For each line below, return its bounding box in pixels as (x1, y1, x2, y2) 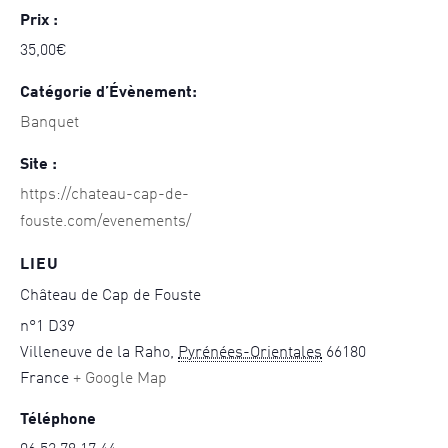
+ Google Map (73, 371, 167, 388)
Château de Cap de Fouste (20, 288, 201, 305)
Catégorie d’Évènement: (20, 85, 197, 102)
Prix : (20, 13, 58, 30)
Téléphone (20, 412, 96, 429)
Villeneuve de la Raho (20, 345, 170, 362)
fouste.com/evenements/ (20, 214, 191, 231)
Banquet (20, 115, 79, 132)
